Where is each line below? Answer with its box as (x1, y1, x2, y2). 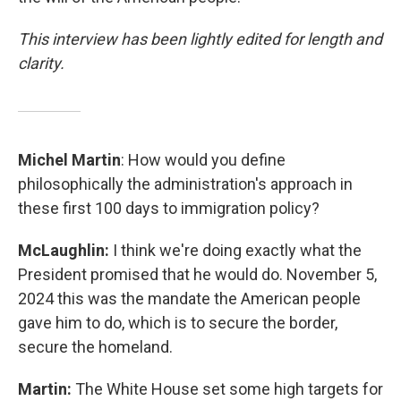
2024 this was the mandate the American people (18, 289, 361, 308)
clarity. (18, 54, 64, 73)
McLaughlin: (18, 241, 109, 260)
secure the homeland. (18, 337, 173, 356)
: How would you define (121, 150, 286, 169)
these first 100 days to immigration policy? (18, 199, 320, 218)
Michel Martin (18, 150, 121, 169)
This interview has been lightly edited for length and (18, 30, 382, 48)
